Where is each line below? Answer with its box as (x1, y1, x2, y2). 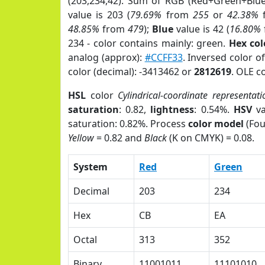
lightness (150, 103, 195, 116)
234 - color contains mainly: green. (68, 37, 229, 50)
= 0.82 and (94, 131, 144, 144)
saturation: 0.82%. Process (68, 117, 189, 130)
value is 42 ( (173, 22, 230, 35)
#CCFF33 (144, 51, 183, 64)
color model (188, 117, 244, 130)
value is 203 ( (68, 8, 131, 21)
